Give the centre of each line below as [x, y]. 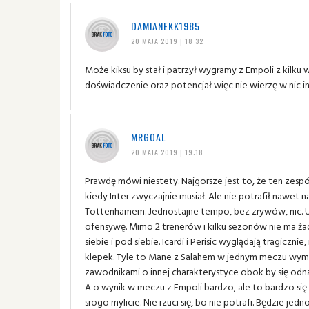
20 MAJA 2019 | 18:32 [167, 41]
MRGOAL [148, 137]
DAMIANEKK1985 [165, 26]
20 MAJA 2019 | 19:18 [167, 152]
